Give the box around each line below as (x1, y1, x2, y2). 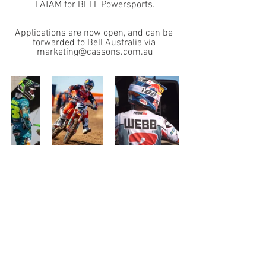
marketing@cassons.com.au (37, 46, 153, 58)
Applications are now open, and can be (15, 27, 175, 39)
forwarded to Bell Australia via (32, 36, 158, 49)
